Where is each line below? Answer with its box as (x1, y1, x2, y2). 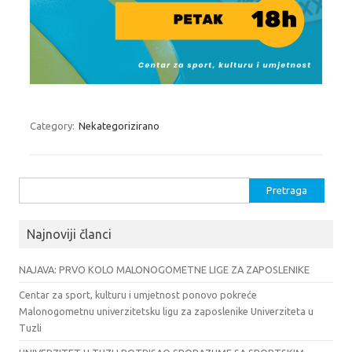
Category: (30, 119, 77, 131)
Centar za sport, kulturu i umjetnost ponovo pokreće (19, 288, 257, 300)
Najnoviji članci (27, 226, 112, 241)
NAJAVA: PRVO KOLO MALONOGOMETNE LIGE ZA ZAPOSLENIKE (19, 263, 310, 275)
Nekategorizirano (79, 119, 159, 131)
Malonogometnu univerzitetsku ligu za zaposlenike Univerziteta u (19, 305, 313, 317)
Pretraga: (19, 181, 62, 192)
